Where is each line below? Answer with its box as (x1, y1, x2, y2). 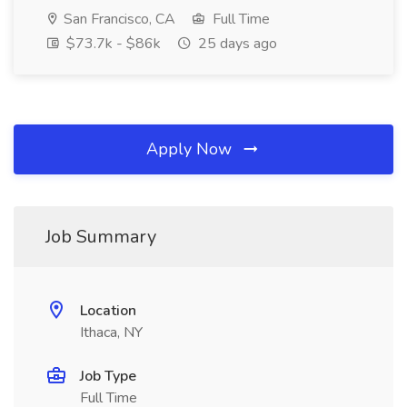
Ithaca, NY (80, 323, 143, 342)
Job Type (80, 366, 136, 386)
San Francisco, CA (60, 9, 175, 29)
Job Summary (45, 224, 156, 249)
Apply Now (146, 138, 236, 160)
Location (80, 301, 136, 321)
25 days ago (194, 34, 277, 54)
